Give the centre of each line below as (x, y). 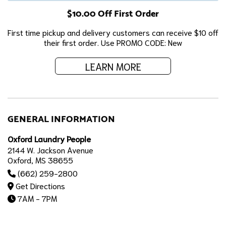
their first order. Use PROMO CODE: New (113, 42)
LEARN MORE (113, 66)
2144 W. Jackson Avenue (50, 150)
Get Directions (40, 186)
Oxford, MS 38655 (40, 160)
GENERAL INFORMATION (61, 120)
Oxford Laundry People (49, 139)
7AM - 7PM (36, 198)
